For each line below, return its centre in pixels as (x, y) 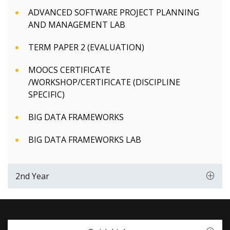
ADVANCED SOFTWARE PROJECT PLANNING (114, 12)
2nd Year (32, 176)
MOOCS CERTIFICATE (69, 70)
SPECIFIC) (46, 94)
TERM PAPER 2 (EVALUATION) (86, 47)
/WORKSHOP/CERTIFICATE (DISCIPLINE (104, 82)
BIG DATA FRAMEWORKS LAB (85, 140)
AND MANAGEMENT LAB (77, 25)
